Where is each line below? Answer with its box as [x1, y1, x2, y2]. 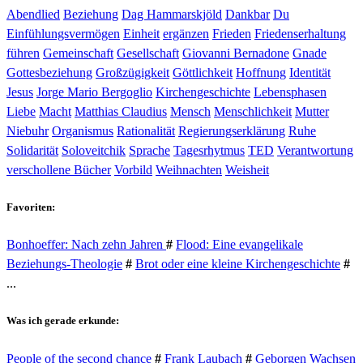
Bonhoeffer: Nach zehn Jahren [6, 237, 166, 252]
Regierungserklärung [178, 123, 285, 138]
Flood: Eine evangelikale [176, 237, 303, 252]
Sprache [129, 143, 170, 157]
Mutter [295, 104, 329, 118]
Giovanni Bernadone [182, 45, 289, 60]
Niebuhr [6, 123, 49, 138]
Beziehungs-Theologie [6, 257, 122, 271]
